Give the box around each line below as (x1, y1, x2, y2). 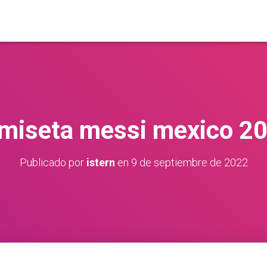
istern (86, 156, 115, 169)
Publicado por (19, 156, 86, 169)
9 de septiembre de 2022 (131, 156, 248, 169)
